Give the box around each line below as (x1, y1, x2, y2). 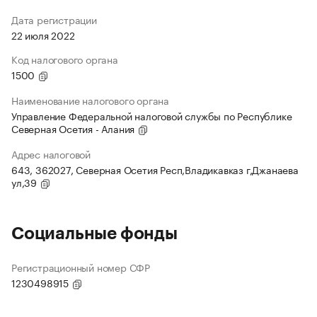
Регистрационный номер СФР (11, 259, 150, 275)
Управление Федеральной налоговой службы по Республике (11, 108, 292, 124)
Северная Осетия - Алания (11, 120, 138, 137)
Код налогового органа (11, 51, 118, 67)
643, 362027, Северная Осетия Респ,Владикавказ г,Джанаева (11, 161, 299, 178)
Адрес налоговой (11, 146, 91, 162)
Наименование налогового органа (11, 92, 169, 108)
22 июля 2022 (11, 27, 75, 43)
